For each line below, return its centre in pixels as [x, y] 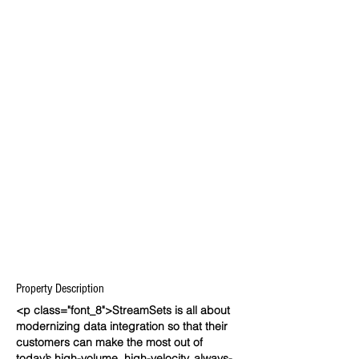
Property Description [60, 288]
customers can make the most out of [109, 342]
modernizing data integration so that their [122, 326]
